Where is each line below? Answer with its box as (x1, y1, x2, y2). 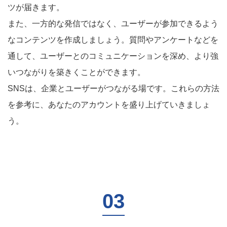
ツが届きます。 (8, 3, 64, 12)
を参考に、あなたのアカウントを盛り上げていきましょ (8, 100, 210, 109)
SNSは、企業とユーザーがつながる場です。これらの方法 (8, 84, 219, 93)
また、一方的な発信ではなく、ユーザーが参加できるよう (8, 19, 218, 28)
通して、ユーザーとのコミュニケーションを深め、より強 (8, 52, 218, 60)
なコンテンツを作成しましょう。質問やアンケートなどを (8, 35, 218, 44)
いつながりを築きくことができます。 (8, 68, 145, 77)
